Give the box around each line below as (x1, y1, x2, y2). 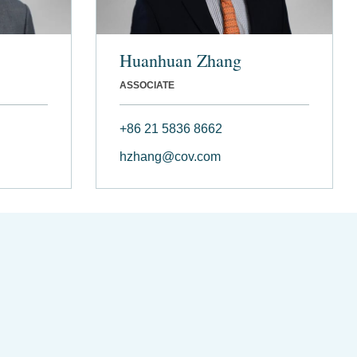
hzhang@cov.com (119, 149, 221, 163)
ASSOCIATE (119, 79, 175, 91)
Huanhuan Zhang (119, 48, 241, 72)
